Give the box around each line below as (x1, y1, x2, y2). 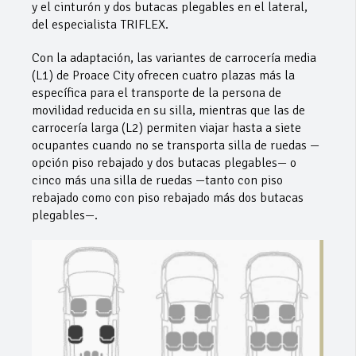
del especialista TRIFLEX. (32, 16, 168, 33)
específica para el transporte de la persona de (32, 84, 281, 101)
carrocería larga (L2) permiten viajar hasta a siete (32, 119, 301, 136)
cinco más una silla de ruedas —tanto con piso (32, 172, 283, 188)
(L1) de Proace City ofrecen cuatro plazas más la (32, 67, 295, 83)
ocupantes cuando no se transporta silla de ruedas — (32, 137, 319, 153)
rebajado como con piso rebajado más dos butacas (32, 189, 304, 206)
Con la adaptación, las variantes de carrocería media (32, 49, 316, 66)
